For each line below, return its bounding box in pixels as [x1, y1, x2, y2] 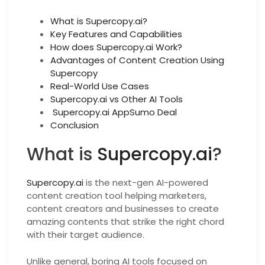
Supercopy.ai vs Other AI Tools [50, 92, 183, 105]
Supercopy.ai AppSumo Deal [50, 105, 177, 118]
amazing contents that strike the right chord [27, 215, 224, 228]
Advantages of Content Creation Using [50, 53, 224, 66]
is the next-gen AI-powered [83, 176, 208, 189]
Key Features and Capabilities [50, 27, 182, 40]
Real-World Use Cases [50, 79, 149, 92]
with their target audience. [27, 228, 144, 241]
